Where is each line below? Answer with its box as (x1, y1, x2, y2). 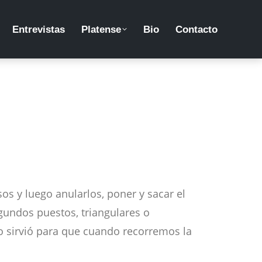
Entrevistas (12, 23, 65, 35)
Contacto (175, 23, 218, 35)
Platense (81, 23, 121, 35)
